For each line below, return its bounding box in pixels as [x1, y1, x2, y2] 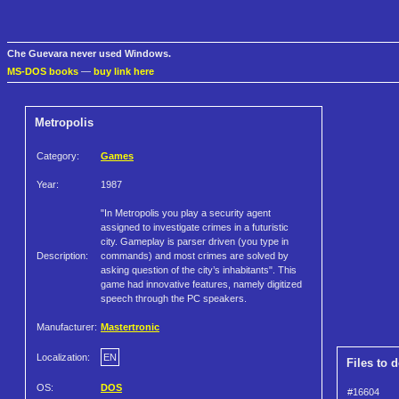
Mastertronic [101, 322, 159, 333]
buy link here [94, 66, 154, 77]
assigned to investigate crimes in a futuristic [101, 222, 289, 233]
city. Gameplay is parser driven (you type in [101, 236, 289, 248]
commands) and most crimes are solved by [101, 250, 289, 262]
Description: [37, 250, 88, 262]
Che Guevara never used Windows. [7, 48, 171, 60]
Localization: [37, 352, 90, 363]
